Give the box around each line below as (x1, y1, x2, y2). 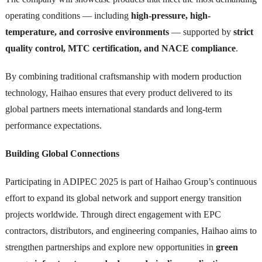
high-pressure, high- (130, 10, 211, 20)
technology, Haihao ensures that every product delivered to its (5, 87, 232, 98)
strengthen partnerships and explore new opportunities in (5, 242, 216, 252)
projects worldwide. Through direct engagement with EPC (5, 209, 221, 219)
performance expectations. (5, 120, 102, 130)
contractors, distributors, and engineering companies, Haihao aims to (5, 225, 257, 236)
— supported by (168, 26, 233, 37)
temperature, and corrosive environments (5, 26, 169, 37)
